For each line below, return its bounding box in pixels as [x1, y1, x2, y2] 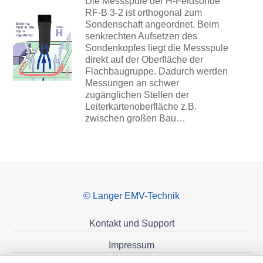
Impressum [109, 240, 154, 250]
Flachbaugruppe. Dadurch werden [85, 66, 228, 76]
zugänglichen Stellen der [85, 89, 189, 100]
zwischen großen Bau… [85, 113, 186, 123]
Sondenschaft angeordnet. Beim [85, 19, 219, 29]
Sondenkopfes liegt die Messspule [85, 42, 228, 53]
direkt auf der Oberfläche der [85, 54, 203, 65]
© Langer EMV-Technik [83, 191, 180, 201]
